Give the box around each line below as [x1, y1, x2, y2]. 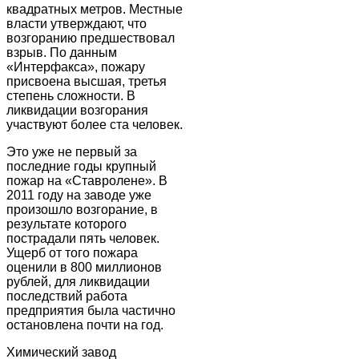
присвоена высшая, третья [6, 74, 167, 88]
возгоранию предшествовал [6, 30, 175, 45]
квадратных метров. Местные [6, 2, 183, 16]
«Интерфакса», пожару [6, 59, 145, 74]
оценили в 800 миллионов [6, 260, 162, 274]
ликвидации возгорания [6, 103, 148, 117]
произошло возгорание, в [6, 202, 158, 216]
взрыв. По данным [6, 45, 117, 59]
